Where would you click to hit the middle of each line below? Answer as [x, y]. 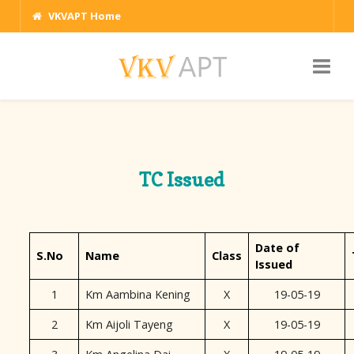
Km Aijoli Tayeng [129, 324]
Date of [277, 248]
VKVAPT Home [85, 16]
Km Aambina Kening [138, 294]
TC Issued [182, 180]
